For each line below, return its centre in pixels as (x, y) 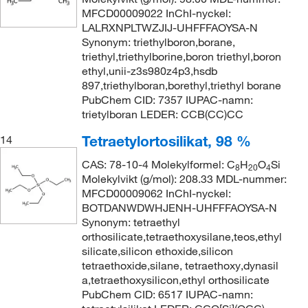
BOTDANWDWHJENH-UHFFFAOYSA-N (179, 207)
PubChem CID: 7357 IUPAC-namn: (167, 99)
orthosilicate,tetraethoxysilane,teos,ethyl (181, 236)
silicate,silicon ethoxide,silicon (157, 251)
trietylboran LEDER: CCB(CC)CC (162, 114)
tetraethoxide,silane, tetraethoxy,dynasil (180, 265)
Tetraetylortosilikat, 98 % (166, 141)
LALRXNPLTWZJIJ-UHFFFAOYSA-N (169, 27)
